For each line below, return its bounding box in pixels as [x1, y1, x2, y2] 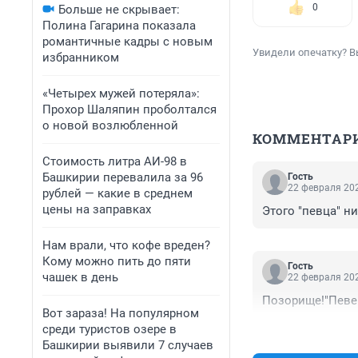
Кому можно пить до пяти [42, 254, 191, 268]
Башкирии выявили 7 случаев [42, 338, 213, 352]
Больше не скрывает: [58, 2, 180, 17]
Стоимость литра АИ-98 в [42, 154, 187, 169]
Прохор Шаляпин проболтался [42, 102, 217, 117]
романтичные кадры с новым [42, 34, 213, 49]
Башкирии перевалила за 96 [42, 170, 203, 185]
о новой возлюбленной [42, 118, 178, 133]
